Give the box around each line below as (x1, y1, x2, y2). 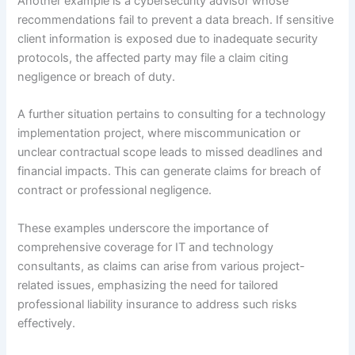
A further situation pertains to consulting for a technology (17, 107, 326, 122)
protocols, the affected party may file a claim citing (17, 50, 289, 65)
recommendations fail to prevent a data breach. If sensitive (17, 12, 334, 27)
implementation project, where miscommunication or (17, 126, 301, 141)
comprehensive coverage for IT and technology (17, 239, 274, 254)
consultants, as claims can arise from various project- (17, 258, 306, 273)
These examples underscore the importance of (17, 220, 269, 235)
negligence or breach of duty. (17, 69, 176, 84)
